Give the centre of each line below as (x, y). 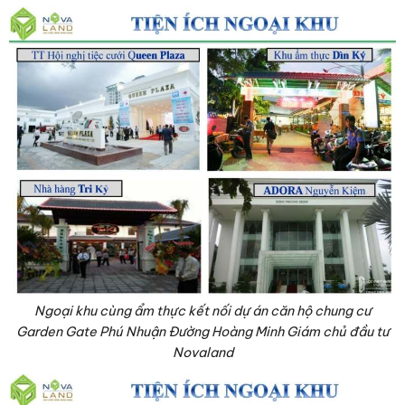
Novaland (202, 353)
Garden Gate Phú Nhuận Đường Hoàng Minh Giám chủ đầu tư (202, 332)
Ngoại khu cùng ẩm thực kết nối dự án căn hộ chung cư (202, 311)
